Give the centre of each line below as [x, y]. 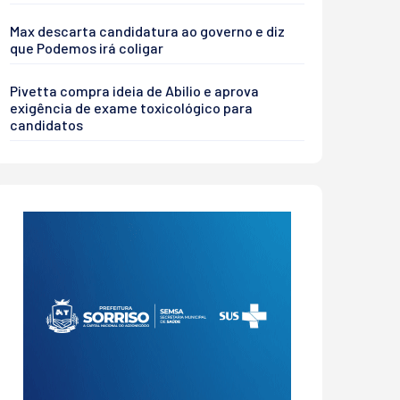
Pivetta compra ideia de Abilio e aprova [134, 91]
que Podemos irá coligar [87, 48]
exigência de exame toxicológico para [131, 108]
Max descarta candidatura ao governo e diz [147, 31]
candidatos [46, 125]
